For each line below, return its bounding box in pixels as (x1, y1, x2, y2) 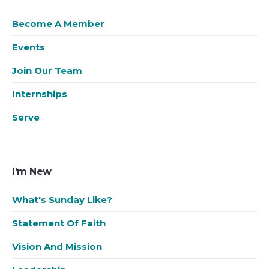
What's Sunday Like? (12, 194, 113, 206)
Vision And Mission (12, 241, 103, 253)
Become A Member (12, 18, 105, 30)
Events (12, 41, 46, 53)
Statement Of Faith (12, 217, 106, 229)
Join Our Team (12, 65, 83, 77)
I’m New (12, 166, 52, 178)
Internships (12, 88, 68, 100)
